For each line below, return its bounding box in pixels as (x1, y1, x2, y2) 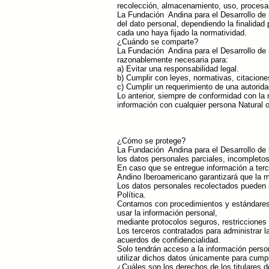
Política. (117, 190, 146, 199)
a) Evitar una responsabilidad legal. (117, 64, 239, 73)
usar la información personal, (117, 208, 217, 217)
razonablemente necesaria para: (117, 55, 228, 64)
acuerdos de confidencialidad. (117, 235, 220, 244)
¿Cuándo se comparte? (117, 37, 198, 46)
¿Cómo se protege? (117, 136, 186, 145)
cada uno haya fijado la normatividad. (117, 28, 247, 37)
